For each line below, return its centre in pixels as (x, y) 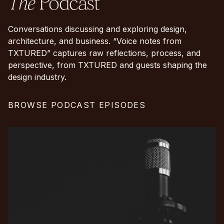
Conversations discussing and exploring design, (97, 29)
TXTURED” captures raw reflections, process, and (104, 53)
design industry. (37, 77)
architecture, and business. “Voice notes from (95, 41)
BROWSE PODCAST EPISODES (77, 105)
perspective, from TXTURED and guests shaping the (107, 65)
